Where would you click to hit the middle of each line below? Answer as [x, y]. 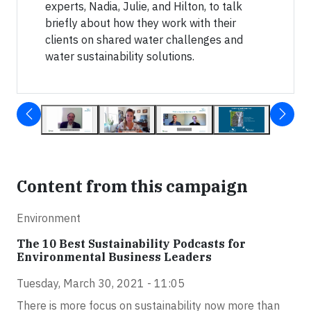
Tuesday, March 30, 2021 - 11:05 [101, 284]
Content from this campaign [132, 186]
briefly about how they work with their [141, 23]
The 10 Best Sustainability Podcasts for [131, 244]
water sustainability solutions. [120, 57]
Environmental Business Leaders [114, 257]
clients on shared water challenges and [144, 40]
